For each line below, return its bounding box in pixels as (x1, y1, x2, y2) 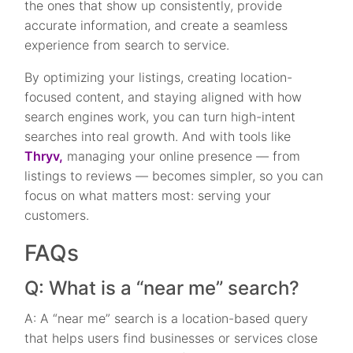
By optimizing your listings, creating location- (24, 69, 293, 86)
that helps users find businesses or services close (24, 330, 318, 347)
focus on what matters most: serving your (24, 188, 272, 204)
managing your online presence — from (63, 148, 301, 165)
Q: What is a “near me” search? (24, 277, 300, 300)
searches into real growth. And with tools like (24, 128, 292, 145)
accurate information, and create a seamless (24, 17, 288, 34)
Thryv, (24, 148, 64, 165)
